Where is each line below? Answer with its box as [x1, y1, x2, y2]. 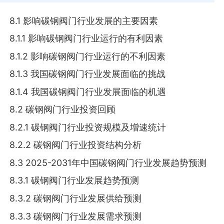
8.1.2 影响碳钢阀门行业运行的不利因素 [9, 50, 166, 61]
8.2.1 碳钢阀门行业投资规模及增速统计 [9, 121, 166, 132]
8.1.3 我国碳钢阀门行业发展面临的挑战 [9, 68, 166, 79]
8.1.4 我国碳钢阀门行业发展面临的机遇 [9, 86, 166, 97]
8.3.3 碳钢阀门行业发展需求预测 [9, 210, 142, 221]
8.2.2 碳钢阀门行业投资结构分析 [9, 139, 142, 150]
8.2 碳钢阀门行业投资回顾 [9, 104, 116, 115]
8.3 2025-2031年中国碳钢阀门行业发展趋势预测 [9, 157, 207, 168]
